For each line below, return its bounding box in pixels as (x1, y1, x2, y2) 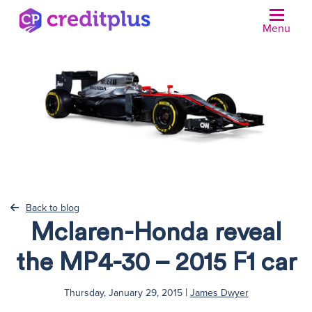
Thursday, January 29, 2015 (63, 286, 182, 299)
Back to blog (26, 201, 79, 214)
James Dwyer (189, 286, 249, 299)
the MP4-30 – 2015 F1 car (15, 249, 297, 275)
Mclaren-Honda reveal (31, 219, 281, 245)
